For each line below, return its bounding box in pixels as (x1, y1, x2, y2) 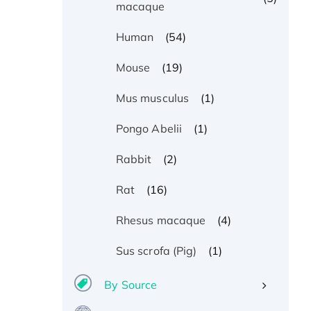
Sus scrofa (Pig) (115, 244, 197, 258)
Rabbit (115, 152, 152, 167)
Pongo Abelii (115, 121, 183, 136)
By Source (104, 278, 158, 292)
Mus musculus (115, 91, 190, 106)
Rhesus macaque (115, 213, 206, 228)
